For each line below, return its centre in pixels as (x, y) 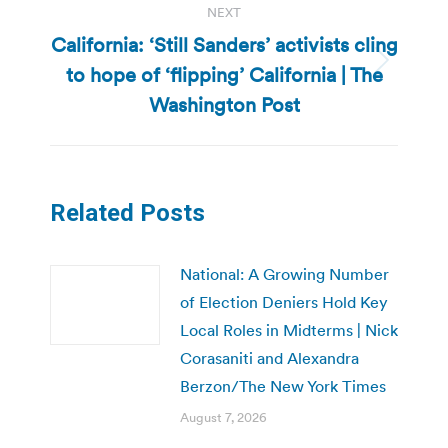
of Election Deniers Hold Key (284, 302)
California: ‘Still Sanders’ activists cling (224, 45)
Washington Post (224, 105)
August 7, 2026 (223, 418)
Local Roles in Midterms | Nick (289, 330)
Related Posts (127, 213)
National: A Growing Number (284, 274)
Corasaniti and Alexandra (269, 358)
